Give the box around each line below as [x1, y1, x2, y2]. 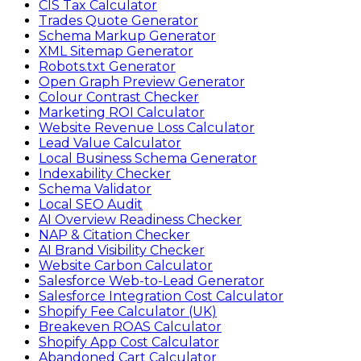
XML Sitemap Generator [39, 44, 193, 59]
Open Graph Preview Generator [39, 74, 245, 89]
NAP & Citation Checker [39, 227, 190, 243]
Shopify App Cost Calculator [39, 334, 219, 350]
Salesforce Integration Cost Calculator [39, 288, 284, 304]
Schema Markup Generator [39, 28, 216, 44]
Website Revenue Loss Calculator [39, 120, 255, 135]
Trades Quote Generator [39, 13, 198, 28]
